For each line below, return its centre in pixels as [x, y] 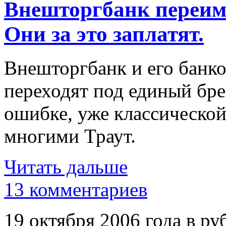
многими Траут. [70, 136]
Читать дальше [66, 166]
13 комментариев [76, 189]
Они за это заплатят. [104, 34]
